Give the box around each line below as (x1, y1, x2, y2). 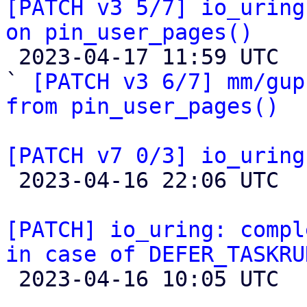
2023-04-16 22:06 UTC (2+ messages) (5, 168, 19, 193)
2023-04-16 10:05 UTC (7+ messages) (5, 267, 19, 291)
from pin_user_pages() (5, 94, 279, 119)
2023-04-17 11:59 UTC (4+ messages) (5, 45, 19, 69)
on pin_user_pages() (5, 20, 253, 45)
